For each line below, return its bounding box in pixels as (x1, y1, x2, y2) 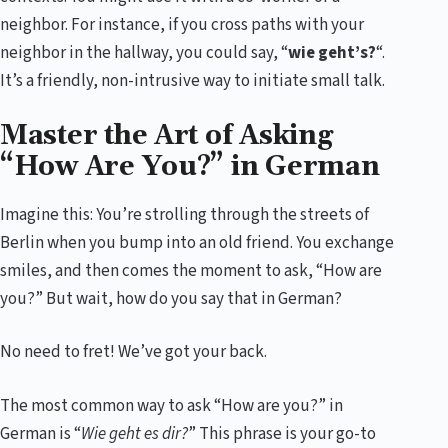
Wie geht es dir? (81, 421, 188, 446)
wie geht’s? (288, 41, 376, 66)
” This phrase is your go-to (188, 421, 376, 446)
